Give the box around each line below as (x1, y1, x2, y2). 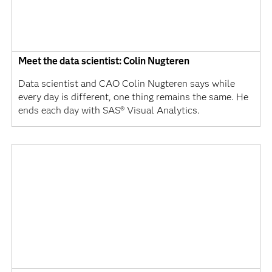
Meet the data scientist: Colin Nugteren (18, 55, 189, 67)
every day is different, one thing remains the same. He (18, 90, 248, 103)
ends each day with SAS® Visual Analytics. (18, 104, 200, 116)
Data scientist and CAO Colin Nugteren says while (18, 77, 235, 89)
